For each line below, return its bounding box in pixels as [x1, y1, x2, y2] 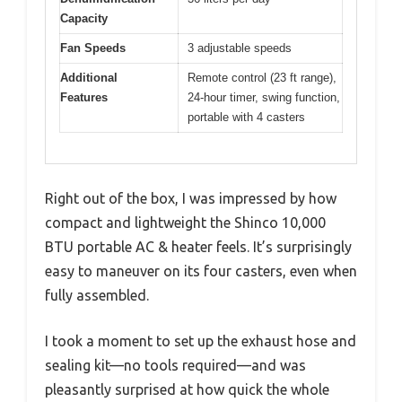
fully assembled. [45, 287, 149, 304]
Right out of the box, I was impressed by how [45, 190, 336, 207]
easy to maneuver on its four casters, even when [45, 263, 357, 280]
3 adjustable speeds [188, 40, 292, 55]
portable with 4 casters [188, 109, 305, 124]
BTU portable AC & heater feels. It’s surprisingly [45, 239, 352, 256]
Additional [60, 70, 118, 84]
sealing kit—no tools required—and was [45, 357, 306, 374]
